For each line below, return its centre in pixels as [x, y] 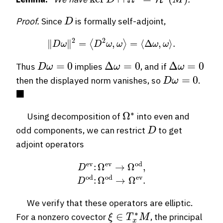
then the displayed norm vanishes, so [89, 81]
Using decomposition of [69, 116]
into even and [163, 116]
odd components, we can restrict [82, 130]
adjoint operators [50, 144]
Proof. [28, 21]
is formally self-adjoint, [119, 21]
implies [89, 67]
